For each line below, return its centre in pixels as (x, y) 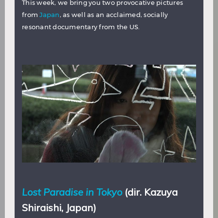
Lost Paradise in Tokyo (72, 192)
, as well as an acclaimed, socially (114, 15)
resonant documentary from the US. (81, 27)
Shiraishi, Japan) (59, 208)
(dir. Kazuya (151, 192)
